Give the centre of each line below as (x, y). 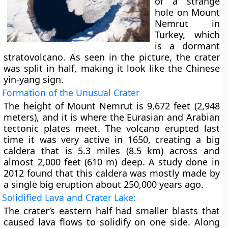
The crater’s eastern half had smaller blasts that (112, 211)
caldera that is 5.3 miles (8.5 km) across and (112, 151)
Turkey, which (187, 35)
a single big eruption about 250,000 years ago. (104, 184)
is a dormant (187, 46)
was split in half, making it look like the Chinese (112, 68)
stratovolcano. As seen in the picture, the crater (112, 57)
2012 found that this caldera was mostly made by (112, 173)
